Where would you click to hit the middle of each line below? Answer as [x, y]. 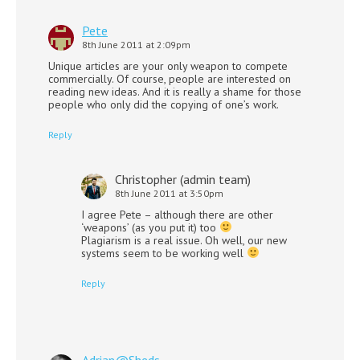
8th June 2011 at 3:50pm [169, 193]
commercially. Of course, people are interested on [170, 78]
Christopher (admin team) [183, 179]
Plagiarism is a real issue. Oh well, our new [184, 240]
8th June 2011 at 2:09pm [136, 44]
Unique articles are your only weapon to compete [168, 65]
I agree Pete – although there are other [177, 214]
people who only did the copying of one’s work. [164, 104]
